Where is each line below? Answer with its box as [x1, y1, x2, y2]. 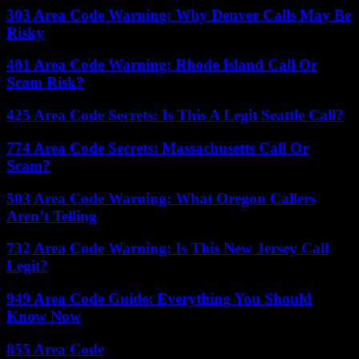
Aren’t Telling [6, 207, 97, 224]
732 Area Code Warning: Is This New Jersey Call [6, 240, 329, 257]
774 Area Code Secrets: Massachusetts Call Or [6, 139, 309, 156]
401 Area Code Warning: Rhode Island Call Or [6, 56, 317, 74]
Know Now [6, 307, 81, 325]
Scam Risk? [6, 74, 84, 91]
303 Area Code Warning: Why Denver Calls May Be [6, 6, 351, 23]
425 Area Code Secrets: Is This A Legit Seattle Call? [6, 107, 344, 124]
